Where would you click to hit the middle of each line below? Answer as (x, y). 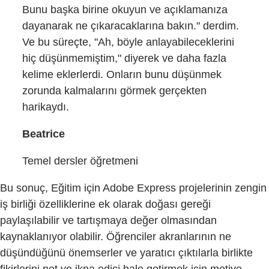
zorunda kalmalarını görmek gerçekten (115, 90)
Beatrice (44, 134)
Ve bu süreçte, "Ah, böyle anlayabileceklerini (128, 42)
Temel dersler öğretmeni (80, 161)
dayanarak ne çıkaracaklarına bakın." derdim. (131, 26)
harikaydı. (46, 107)
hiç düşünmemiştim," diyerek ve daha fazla (125, 58)
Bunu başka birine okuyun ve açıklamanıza (125, 9)
